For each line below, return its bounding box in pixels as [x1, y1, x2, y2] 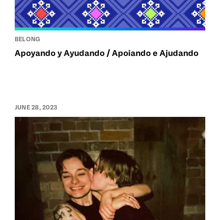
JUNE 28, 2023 [15, 104, 58, 111]
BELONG [15, 36, 40, 43]
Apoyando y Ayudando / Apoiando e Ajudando [15, 49, 198, 58]
